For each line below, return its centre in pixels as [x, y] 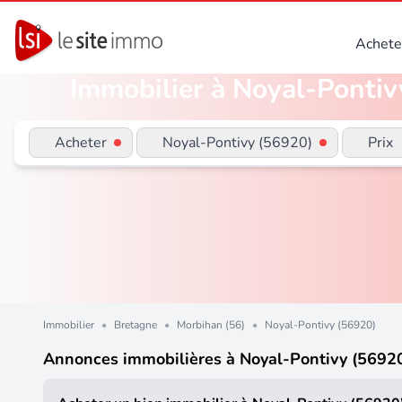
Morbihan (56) [211, 325]
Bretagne [135, 325]
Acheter [86, 143]
